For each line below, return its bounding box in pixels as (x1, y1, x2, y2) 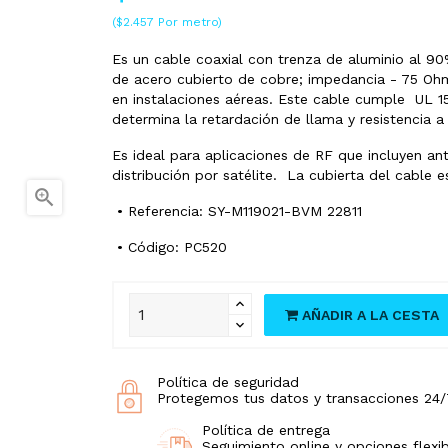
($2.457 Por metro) (111, 14, 222, 29)
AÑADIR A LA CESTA (301, 306, 439, 323)
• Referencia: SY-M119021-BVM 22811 (111, 202, 362, 219)
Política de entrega (201, 421, 330, 438)
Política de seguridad (156, 373, 299, 390)
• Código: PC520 (111, 238, 227, 255)
